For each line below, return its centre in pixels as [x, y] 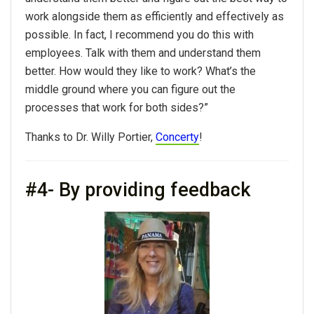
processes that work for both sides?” [117, 107]
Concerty [177, 137]
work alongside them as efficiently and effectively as [155, 16]
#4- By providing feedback [138, 190]
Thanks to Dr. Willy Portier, [90, 137]
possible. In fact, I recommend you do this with [139, 34]
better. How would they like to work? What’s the [141, 71]
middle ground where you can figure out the [130, 89]
